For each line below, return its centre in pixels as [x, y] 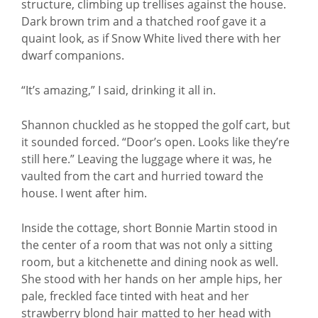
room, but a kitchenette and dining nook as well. [150, 262]
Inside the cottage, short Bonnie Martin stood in [149, 228]
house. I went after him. [84, 193]
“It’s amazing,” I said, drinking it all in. [119, 90]
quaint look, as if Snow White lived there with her [151, 38]
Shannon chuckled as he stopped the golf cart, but [156, 125]
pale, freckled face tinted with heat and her [135, 296]
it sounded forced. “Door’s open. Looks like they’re [155, 142]
